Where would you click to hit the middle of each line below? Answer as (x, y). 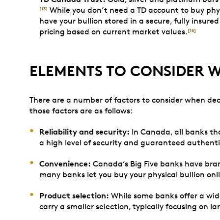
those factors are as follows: (81, 111)
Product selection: (74, 195)
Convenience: (65, 164)
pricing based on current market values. (113, 32)
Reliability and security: (84, 132)
